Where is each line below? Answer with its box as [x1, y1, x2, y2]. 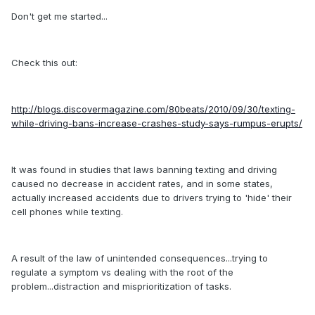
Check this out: [11, 57, 77, 69]
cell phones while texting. [11, 206, 123, 218]
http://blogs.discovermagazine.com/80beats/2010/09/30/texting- [11, 103, 295, 115]
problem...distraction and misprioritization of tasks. [11, 281, 231, 292]
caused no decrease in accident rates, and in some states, [11, 178, 273, 190]
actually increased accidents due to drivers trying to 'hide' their [11, 192, 292, 204]
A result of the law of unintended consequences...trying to [11, 252, 268, 264]
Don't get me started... [11, 11, 108, 22]
